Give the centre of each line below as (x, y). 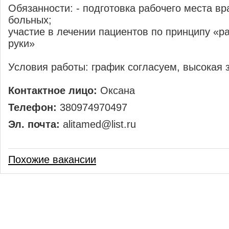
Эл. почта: (34, 124)
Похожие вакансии (52, 159)
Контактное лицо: (53, 90)
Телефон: (32, 107)
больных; (30, 20)
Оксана (116, 90)
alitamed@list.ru (98, 124)
